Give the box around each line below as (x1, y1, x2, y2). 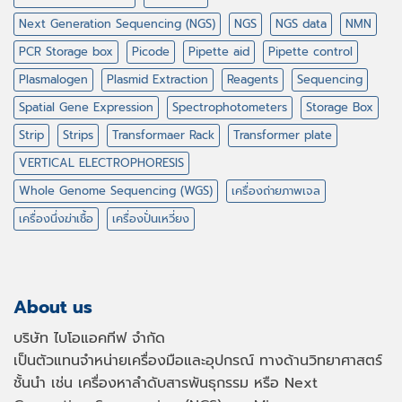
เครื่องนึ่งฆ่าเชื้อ (19, 210, 93, 228)
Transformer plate (233, 127, 332, 144)
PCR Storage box (19, 43, 113, 61)
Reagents (227, 71, 278, 89)
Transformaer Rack (112, 127, 214, 144)
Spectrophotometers (172, 99, 287, 117)
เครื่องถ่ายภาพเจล (232, 182, 320, 200)
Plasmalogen (19, 71, 88, 89)
